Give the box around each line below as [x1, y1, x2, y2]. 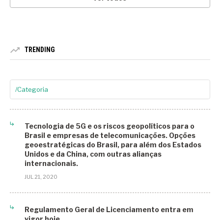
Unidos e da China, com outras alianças [25, 150, 162, 159]
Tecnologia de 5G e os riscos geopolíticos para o [25, 122, 194, 131]
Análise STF [15, 141, 51, 150]
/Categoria [15, 85, 48, 94]
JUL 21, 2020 [25, 173, 57, 181]
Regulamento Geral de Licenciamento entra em [25, 205, 193, 214]
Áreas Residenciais [15, 179, 74, 187]
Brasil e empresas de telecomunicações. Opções [25, 131, 195, 140]
